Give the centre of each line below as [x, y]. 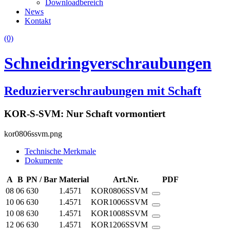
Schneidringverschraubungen [108, 63]
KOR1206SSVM [121, 224]
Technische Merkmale [60, 151]
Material [74, 179]
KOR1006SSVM [121, 202]
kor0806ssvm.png [33, 133]
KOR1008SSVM [121, 213]
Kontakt [38, 21]
